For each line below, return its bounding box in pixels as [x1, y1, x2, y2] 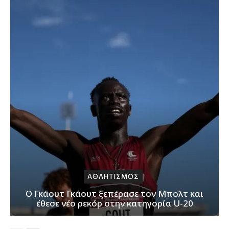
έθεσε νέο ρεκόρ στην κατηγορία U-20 [36, 197, 193, 210]
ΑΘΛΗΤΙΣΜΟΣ [87, 172, 139, 181]
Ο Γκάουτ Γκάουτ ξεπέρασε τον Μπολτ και [26, 188, 203, 200]
